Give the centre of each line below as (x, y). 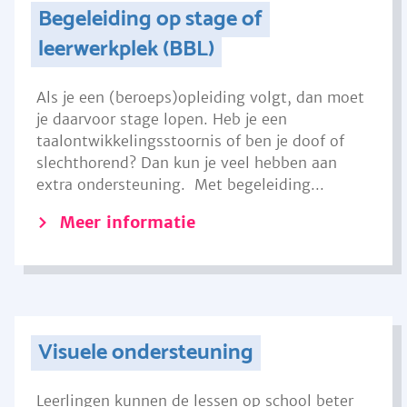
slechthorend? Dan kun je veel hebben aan (187, 163)
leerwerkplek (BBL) (126, 50)
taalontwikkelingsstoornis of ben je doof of (190, 141)
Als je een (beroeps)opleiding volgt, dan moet (200, 97)
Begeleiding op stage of (150, 20)
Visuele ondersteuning (145, 353)
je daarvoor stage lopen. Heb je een (162, 119)
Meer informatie (128, 222)
